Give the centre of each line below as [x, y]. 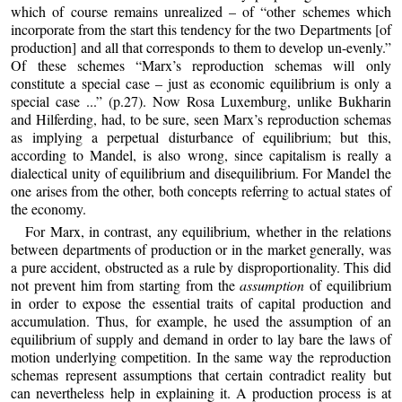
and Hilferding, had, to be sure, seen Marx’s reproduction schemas [201, 118]
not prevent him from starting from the [126, 285]
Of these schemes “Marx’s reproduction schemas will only [201, 65]
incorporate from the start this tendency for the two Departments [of [201, 29]
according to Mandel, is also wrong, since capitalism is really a [201, 154]
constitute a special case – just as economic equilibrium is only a [201, 83]
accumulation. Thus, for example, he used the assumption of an [201, 321]
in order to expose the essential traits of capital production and [201, 303]
